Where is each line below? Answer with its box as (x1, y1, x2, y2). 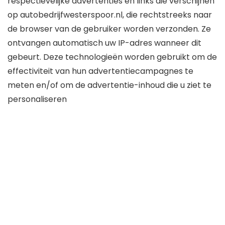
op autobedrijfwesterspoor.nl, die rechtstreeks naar (8, 9, 212, 21)
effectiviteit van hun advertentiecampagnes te (8, 65, 193, 77)
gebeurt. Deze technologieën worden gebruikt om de (8, 51, 217, 63)
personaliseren (8, 93, 67, 105)
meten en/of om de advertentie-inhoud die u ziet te (8, 79, 211, 91)
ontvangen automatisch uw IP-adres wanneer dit (8, 37, 201, 49)
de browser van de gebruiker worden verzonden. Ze (8, 23, 211, 35)
